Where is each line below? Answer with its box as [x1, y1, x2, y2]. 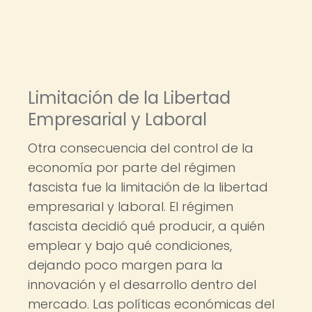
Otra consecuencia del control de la [28, 139, 253, 157]
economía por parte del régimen [28, 159, 235, 176]
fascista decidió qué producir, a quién [28, 217, 265, 235]
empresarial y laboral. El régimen [28, 198, 233, 215]
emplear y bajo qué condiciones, [28, 237, 232, 254]
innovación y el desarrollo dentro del [28, 276, 256, 293]
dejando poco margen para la [28, 256, 223, 274]
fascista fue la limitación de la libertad [28, 178, 268, 196]
